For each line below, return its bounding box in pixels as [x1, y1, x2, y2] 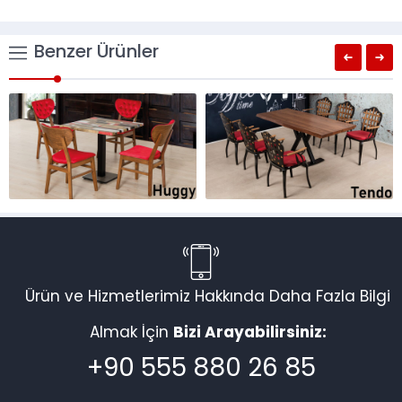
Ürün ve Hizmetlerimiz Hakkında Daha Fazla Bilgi [25, 290, 390, 306]
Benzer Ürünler [34, 44, 159, 63]
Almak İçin [89, 326, 173, 342]
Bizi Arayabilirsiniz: [172, 326, 327, 342]
